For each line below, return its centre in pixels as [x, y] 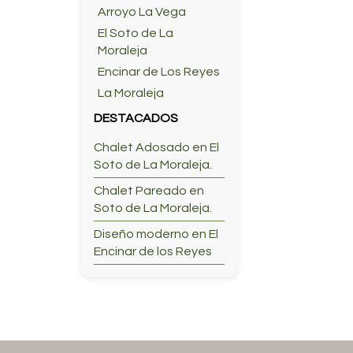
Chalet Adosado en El [156, 148]
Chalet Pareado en [149, 191]
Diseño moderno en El [156, 234]
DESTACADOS [136, 119]
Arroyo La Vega [141, 12]
